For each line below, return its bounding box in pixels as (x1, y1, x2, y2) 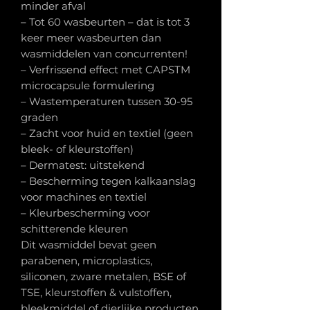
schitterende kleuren (21, 222, 128, 236)
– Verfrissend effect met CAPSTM (21, 63, 190, 77)
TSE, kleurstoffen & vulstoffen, (21, 286, 172, 300)
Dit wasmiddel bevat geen (21, 238, 156, 252)
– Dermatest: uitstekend (21, 158, 145, 172)
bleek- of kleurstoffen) (21, 143, 134, 156)
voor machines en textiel (21, 190, 147, 204)
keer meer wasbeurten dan (21, 31, 161, 45)
